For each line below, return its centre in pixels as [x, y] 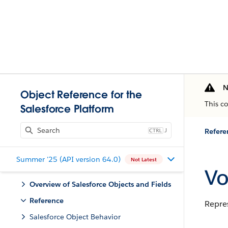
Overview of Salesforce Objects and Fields [100, 184]
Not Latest [144, 159]
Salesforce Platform [67, 109]
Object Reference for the [81, 95]
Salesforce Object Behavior [75, 217]
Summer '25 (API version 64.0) [68, 159]
